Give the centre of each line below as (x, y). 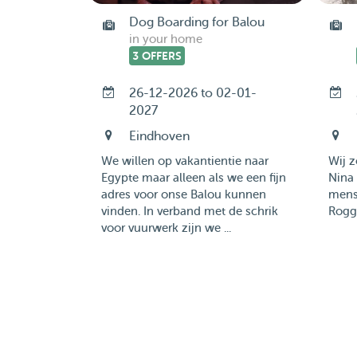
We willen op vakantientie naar (184, 161)
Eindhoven (159, 136)
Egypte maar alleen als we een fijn (193, 178)
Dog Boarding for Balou (196, 22)
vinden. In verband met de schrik (189, 212)
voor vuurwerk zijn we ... (166, 228)
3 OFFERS (157, 56)
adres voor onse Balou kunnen (183, 195)
